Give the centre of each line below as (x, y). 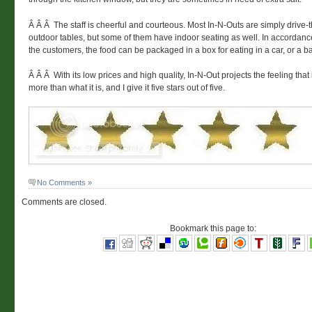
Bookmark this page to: (213, 229)
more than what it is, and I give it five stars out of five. (127, 87)
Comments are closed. (64, 202)
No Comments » (64, 183)
